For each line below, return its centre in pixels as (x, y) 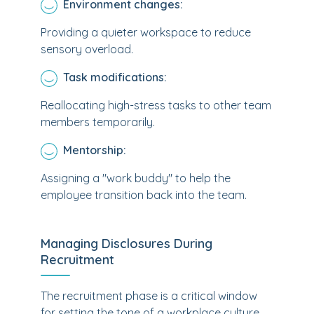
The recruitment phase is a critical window (149, 296)
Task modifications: (115, 77)
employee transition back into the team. (144, 195)
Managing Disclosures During (127, 244)
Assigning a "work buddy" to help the (136, 178)
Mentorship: (95, 150)
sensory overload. (87, 49)
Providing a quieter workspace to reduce (146, 32)
